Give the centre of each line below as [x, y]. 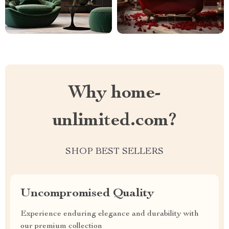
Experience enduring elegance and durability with [110, 214]
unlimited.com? [114, 121]
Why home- [114, 94]
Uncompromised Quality [87, 194]
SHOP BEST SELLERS [114, 152]
